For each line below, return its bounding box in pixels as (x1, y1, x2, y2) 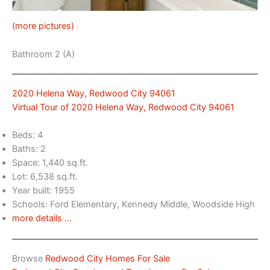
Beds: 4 (12, 130, 43, 141)
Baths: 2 (12, 143, 46, 155)
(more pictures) (12, 20, 74, 32)
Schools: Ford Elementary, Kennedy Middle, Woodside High (12, 199, 255, 210)
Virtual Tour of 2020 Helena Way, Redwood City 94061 (12, 101, 234, 113)
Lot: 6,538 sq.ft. (12, 171, 78, 183)
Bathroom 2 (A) (12, 48, 75, 60)
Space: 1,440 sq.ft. (12, 157, 88, 169)
